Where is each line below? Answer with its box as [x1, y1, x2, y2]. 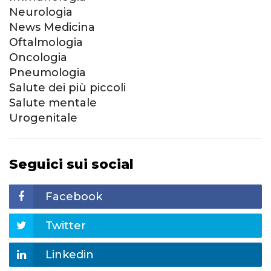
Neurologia [9, 5, 73, 19]
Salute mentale [9, 96, 97, 110]
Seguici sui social [9, 156, 134, 173]
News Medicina [9, 21, 95, 34]
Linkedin [45, 248, 94, 262]
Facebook [45, 190, 102, 204]
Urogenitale [9, 111, 77, 125]
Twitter [45, 219, 86, 233]
